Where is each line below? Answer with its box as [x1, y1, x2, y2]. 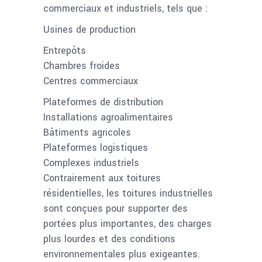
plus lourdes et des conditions [43, 232, 175, 246]
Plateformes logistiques [43, 140, 148, 154]
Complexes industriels [43, 156, 139, 170]
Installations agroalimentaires [43, 110, 173, 124]
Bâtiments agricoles [43, 125, 131, 139]
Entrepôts [43, 43, 86, 57]
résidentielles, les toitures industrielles [43, 186, 213, 200]
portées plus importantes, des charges [43, 216, 212, 230]
